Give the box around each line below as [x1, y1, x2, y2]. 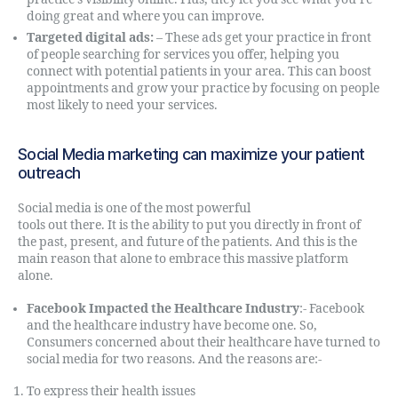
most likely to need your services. [27, 98, 218, 113]
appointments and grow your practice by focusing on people [27, 81, 379, 96]
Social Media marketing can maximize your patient [18, 145, 365, 163]
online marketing [253, 201, 354, 216]
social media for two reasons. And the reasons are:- [27, 351, 322, 367]
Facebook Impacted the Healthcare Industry [27, 300, 299, 316]
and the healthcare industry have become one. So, [27, 317, 317, 333]
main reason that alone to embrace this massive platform [18, 251, 348, 267]
